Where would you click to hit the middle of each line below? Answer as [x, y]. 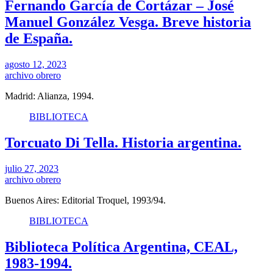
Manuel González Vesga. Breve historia [128, 22]
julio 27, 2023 [32, 168]
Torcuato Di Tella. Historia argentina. [123, 143]
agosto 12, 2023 [36, 65]
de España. [39, 39]
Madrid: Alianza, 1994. [49, 96]
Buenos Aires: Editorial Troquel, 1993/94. [85, 200]
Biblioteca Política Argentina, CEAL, [121, 246]
